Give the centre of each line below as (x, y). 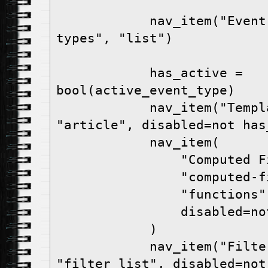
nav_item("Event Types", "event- (103, 21)
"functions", (118, 195)
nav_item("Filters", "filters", (103, 247)
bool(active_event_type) (146, 91)
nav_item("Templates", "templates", (103, 108)
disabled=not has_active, (118, 212)
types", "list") (115, 39)
